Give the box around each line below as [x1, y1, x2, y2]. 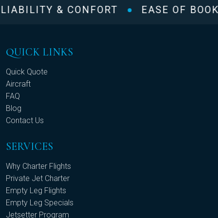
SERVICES [6, 140, 53, 153]
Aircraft [6, 79, 31, 89]
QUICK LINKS [6, 45, 73, 58]
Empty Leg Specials [6, 198, 73, 207]
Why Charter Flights [6, 161, 71, 171]
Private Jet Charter [6, 173, 70, 183]
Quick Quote [6, 67, 48, 76]
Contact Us [6, 115, 44, 125]
